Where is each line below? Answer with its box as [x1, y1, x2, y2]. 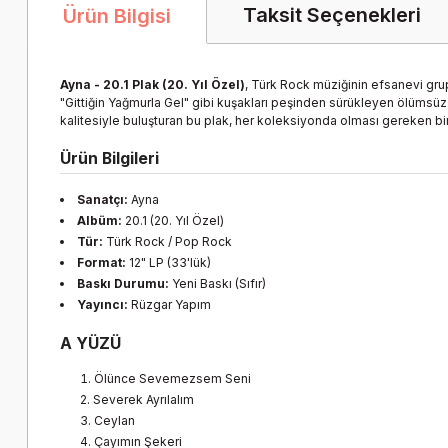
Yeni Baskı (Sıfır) [169, 276, 266, 292]
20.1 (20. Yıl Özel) [122, 213, 224, 229]
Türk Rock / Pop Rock [103, 234, 232, 250]
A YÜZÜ [60, 334, 121, 354]
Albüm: [77, 213, 122, 229]
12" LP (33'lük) [126, 255, 211, 271]
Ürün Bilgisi [63, 3, 171, 28]
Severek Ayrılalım [93, 392, 194, 408]
